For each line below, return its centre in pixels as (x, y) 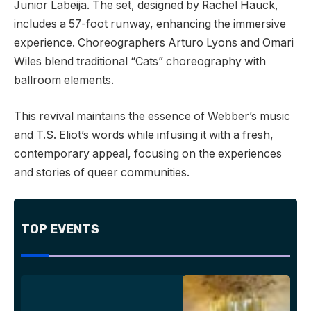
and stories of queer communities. (102, 172)
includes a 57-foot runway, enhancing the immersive (150, 24)
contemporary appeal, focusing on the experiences (148, 153)
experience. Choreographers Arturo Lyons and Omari (154, 43)
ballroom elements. (64, 81)
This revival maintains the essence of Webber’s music (152, 116)
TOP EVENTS (60, 229)
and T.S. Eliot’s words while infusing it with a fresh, (144, 135)
